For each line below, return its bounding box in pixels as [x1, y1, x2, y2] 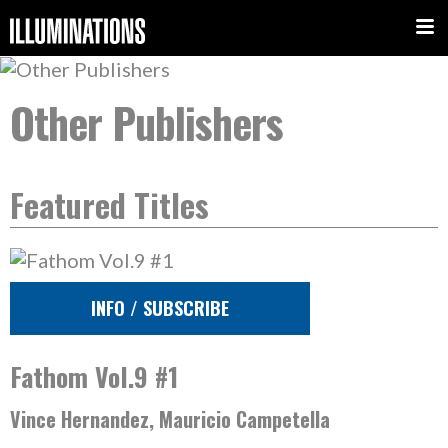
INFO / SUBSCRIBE [91, 295, 229, 321]
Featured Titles [10, 181, 209, 228]
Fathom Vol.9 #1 [10, 357, 178, 396]
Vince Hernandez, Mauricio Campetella [10, 404, 330, 434]
